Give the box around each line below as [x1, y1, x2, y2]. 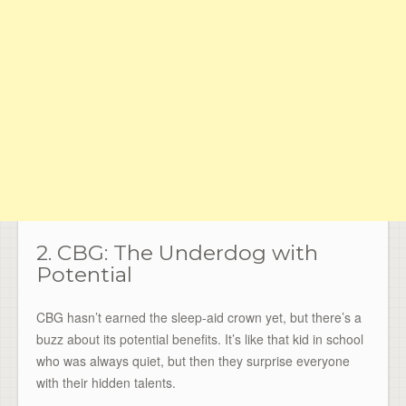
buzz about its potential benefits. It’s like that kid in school [36, 330, 363, 349]
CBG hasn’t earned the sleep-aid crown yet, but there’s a [36, 308, 362, 327]
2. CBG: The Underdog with [36, 239, 318, 266]
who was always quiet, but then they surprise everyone [36, 352, 350, 371]
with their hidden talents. [36, 373, 176, 392]
